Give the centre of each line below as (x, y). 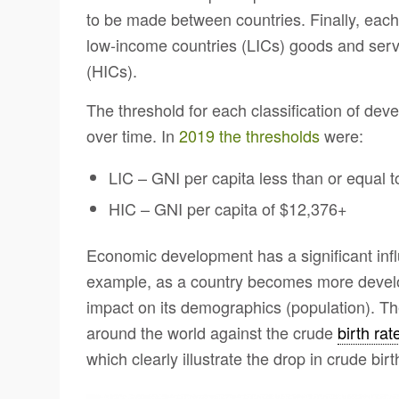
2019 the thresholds (249, 135)
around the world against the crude (212, 333)
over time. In (133, 135)
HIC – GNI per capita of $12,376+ (228, 209)
